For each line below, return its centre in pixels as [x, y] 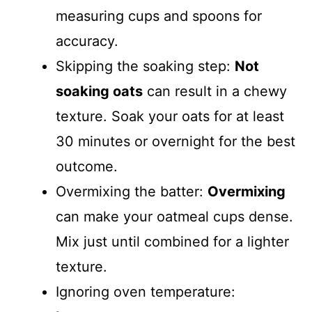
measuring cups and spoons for [159, 16]
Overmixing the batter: [132, 192]
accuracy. [87, 41]
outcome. [87, 166]
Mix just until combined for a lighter [172, 242]
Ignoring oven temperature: [146, 292]
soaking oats [99, 91]
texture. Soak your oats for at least [170, 116]
